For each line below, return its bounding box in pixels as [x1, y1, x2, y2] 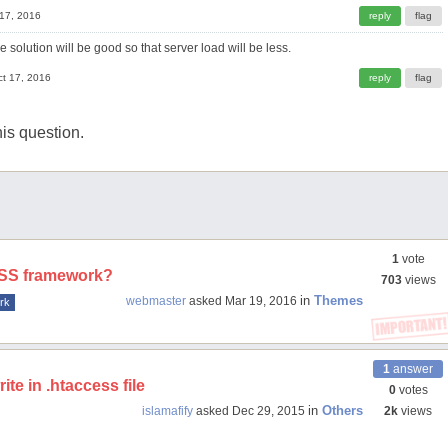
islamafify [142, 404, 193, 418]
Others [322, 403, 363, 418]
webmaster [126, 294, 186, 308]
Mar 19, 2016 [225, 294, 297, 308]
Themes [314, 293, 363, 308]
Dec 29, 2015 [232, 404, 305, 418]
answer [390, 362, 433, 376]
